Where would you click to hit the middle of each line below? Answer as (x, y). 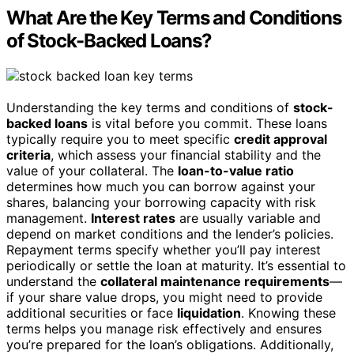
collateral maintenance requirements (215, 282)
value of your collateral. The (92, 171)
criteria (28, 155)
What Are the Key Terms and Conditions (174, 18)
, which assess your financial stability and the (186, 155)
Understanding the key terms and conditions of (150, 108)
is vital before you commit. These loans (207, 124)
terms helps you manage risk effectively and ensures (164, 329)
